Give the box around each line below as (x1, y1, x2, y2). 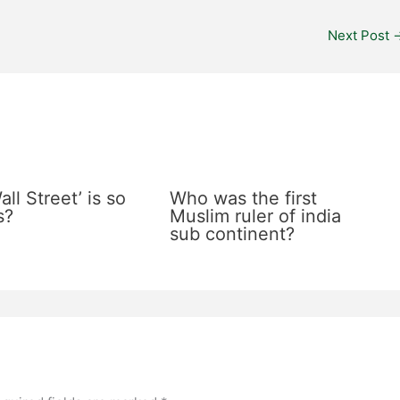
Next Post (328, 26, 393, 44)
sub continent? (169, 223, 295, 246)
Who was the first (169, 187, 317, 210)
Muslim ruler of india (169, 205, 341, 228)
